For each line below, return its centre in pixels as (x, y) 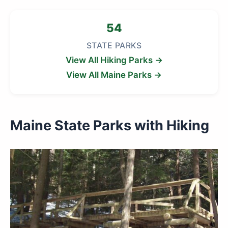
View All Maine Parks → (114, 75)
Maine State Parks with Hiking (110, 125)
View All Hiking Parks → (114, 60)
